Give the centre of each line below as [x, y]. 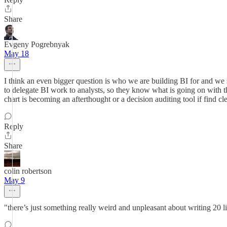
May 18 [16, 53]
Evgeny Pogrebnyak [37, 44]
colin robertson [28, 171]
